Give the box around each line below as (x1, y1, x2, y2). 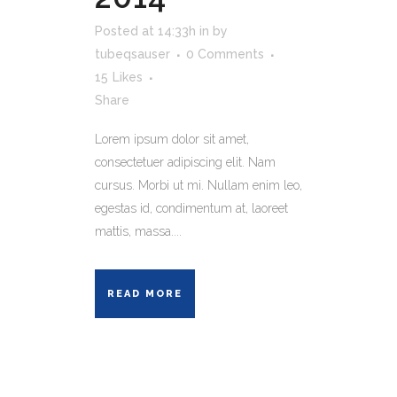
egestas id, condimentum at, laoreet (95, 200, 288, 215)
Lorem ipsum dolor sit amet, (95, 131, 249, 146)
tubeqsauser (95, 46, 170, 61)
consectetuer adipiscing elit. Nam (95, 154, 276, 169)
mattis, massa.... (95, 223, 182, 238)
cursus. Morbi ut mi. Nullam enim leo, (95, 177, 302, 192)
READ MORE (107, 287, 183, 300)
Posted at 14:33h (95, 23, 196, 38)
